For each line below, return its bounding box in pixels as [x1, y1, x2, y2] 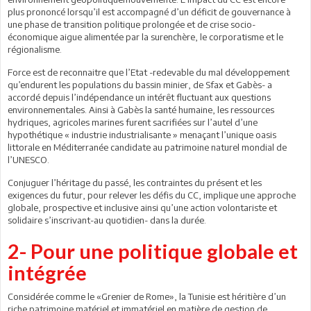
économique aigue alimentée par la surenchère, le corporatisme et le [8, 31, 283, 42]
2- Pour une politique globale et [8, 238, 298, 263]
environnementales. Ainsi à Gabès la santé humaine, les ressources [8, 103, 274, 115]
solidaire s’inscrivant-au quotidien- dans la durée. [8, 214, 206, 226]
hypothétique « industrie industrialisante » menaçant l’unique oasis [8, 128, 276, 140]
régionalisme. [8, 43, 62, 55]
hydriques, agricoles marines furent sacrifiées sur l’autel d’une [8, 116, 258, 128]
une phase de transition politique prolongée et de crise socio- [8, 18, 255, 30]
